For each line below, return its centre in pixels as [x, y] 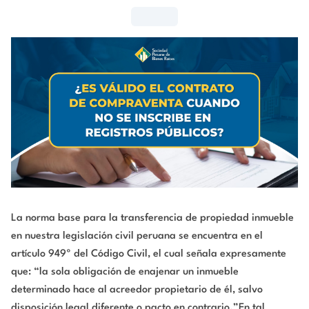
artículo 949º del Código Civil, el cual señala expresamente [149, 255]
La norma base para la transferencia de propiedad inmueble [152, 219]
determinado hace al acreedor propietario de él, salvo [137, 290]
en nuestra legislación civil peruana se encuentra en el [137, 237]
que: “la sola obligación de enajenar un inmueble [125, 272]
